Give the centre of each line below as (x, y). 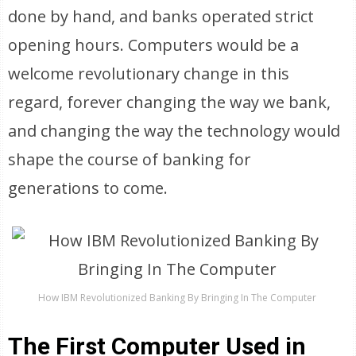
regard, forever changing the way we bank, (170, 102)
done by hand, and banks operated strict (161, 16)
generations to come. (88, 188)
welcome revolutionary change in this (149, 74)
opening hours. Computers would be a (154, 45)
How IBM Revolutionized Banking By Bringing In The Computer (178, 298)
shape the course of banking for (130, 159)
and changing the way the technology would (174, 131)
